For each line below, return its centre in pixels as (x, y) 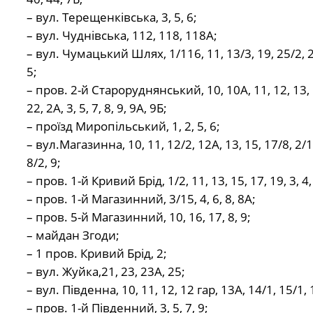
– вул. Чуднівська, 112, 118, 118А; (122, 36)
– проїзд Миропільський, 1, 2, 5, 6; (123, 126)
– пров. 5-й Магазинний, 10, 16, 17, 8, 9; (138, 217)
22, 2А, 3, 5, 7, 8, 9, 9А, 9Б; (96, 108)
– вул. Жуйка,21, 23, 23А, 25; (105, 272)
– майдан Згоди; (73, 235)
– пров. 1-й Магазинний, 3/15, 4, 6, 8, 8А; (141, 199)
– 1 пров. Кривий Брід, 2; (96, 254)
